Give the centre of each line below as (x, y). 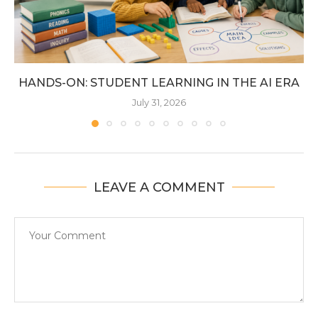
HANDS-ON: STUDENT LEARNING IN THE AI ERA (159, 83)
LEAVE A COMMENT (159, 187)
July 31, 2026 (159, 102)
